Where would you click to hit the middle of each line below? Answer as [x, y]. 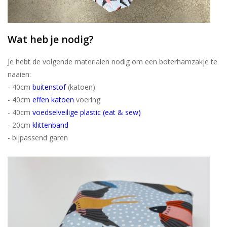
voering [87, 99]
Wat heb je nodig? [51, 39]
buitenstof [49, 87]
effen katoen [53, 99]
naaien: [19, 74]
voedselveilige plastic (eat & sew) [87, 112]
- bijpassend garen [38, 137]
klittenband [50, 125]
